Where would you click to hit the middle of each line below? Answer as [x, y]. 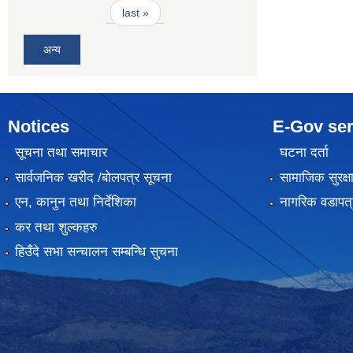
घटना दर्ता [304, 153]
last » [135, 13]
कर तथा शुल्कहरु [56, 227]
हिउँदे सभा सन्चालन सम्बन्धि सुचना [96, 251]
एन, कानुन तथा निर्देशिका [75, 203]
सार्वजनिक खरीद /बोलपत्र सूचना [93, 177]
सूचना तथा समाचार [61, 153]
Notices [39, 126]
